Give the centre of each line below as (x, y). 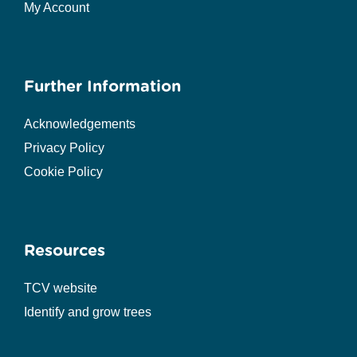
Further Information (102, 86)
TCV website (60, 288)
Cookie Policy (63, 172)
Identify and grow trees (87, 312)
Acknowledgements (79, 124)
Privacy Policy (64, 148)
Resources (64, 251)
